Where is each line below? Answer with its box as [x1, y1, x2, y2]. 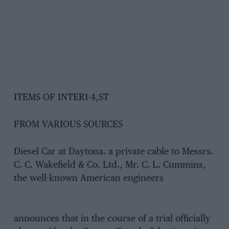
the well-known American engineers [13, 173, 164, 183]
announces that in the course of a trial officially [13, 214, 211, 224]
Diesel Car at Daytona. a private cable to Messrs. [13, 147, 213, 156]
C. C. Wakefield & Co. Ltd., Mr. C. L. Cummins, [13, 160, 206, 170]
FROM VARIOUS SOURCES [13, 120, 123, 130]
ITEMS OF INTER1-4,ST [13, 93, 109, 103]
